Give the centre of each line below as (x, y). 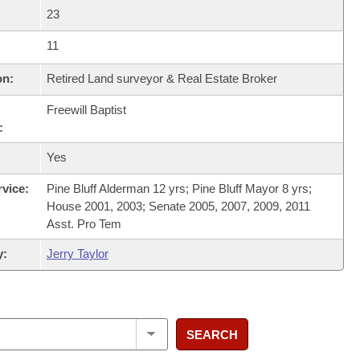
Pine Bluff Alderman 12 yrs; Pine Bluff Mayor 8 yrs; (179, 188)
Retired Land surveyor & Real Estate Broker (162, 78)
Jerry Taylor (77, 254)
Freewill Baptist (86, 110)
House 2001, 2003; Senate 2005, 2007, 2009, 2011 (178, 206)
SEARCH (212, 334)
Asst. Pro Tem (84, 224)
